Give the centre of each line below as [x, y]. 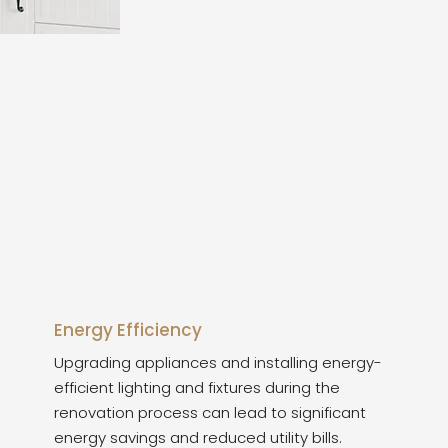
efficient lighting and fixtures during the [197, 387]
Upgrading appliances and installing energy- [218, 362]
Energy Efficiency [128, 330]
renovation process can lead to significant [210, 412]
